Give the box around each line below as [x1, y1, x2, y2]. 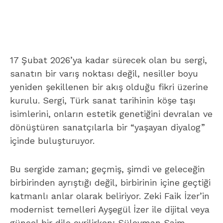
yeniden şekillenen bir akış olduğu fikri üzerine [10, 82, 208, 92]
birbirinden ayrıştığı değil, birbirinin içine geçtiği [10, 177, 211, 188]
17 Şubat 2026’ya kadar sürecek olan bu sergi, [10, 55, 207, 65]
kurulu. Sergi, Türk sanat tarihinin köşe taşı [10, 95, 196, 106]
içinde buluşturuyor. [10, 135, 95, 146]
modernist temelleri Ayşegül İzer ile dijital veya [10, 204, 210, 215]
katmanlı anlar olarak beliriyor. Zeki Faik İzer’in [10, 191, 210, 201]
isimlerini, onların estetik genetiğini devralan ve [10, 109, 213, 119]
